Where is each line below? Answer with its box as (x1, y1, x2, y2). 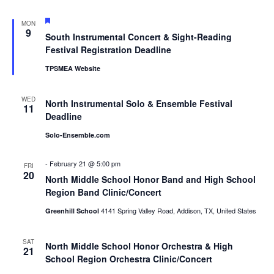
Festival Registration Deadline (45, 43, 171, 56)
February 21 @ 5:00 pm (49, 158, 120, 168)
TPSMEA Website (45, 63, 100, 73)
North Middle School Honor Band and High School (45, 172, 256, 185)
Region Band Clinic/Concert (45, 185, 161, 198)
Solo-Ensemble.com (45, 130, 110, 139)
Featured (51, 15, 79, 25)
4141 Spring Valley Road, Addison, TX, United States (100, 205, 256, 215)
